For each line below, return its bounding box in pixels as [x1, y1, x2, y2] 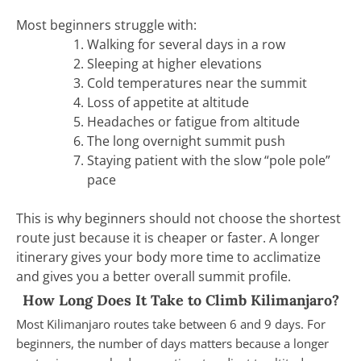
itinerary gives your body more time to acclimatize [16, 248, 321, 267]
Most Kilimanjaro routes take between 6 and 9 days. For [16, 316, 326, 333]
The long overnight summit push [87, 132, 285, 151]
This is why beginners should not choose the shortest [16, 210, 341, 228]
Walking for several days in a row [87, 35, 285, 54]
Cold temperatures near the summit [87, 74, 307, 93]
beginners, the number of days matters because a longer [16, 335, 329, 352]
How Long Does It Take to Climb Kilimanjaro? [22, 291, 339, 310]
